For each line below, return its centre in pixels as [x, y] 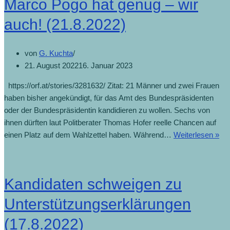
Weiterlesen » [196, 135]
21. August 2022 [52, 65]
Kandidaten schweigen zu [93, 184]
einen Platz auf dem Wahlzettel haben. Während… [89, 135]
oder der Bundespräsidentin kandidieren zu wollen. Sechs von [107, 110]
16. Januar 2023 [106, 65]
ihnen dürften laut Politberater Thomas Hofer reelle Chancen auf [110, 122]
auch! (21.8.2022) [65, 25]
